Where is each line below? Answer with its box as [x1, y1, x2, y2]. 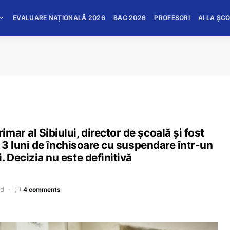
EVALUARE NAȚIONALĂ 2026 [13, 14, 105, 22]
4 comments [23, 185, 61, 194]
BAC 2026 [113, 14, 146, 22]
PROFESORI [154, 14, 190, 22]
